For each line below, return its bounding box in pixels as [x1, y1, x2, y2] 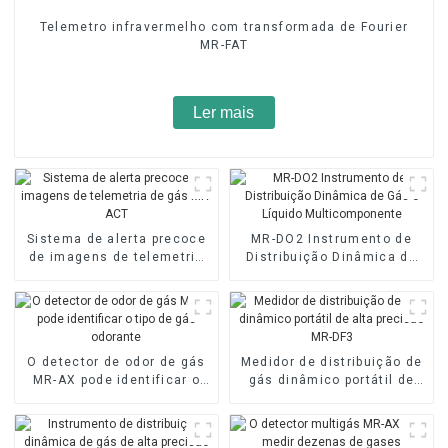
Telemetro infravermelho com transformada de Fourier [39, 19, 409, 34]
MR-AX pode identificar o [32, 372, 201, 387]
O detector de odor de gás [27, 354, 206, 369]
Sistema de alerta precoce [26, 231, 206, 246]
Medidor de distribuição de [240, 354, 423, 369]
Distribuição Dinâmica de [246, 249, 417, 264]
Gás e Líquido [285, 267, 378, 282]
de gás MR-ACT [65, 267, 168, 282]
